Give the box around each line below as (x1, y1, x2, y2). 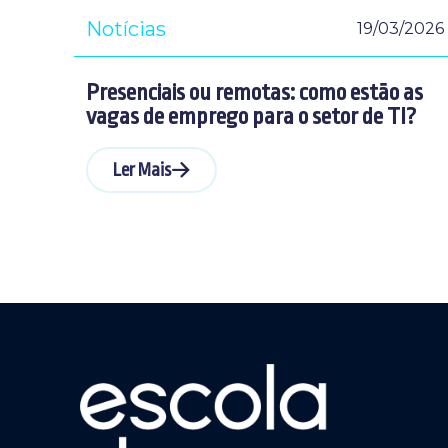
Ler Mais (113, 160, 171, 181)
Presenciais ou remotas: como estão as (86, 80, 423, 107)
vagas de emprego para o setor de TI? (86, 104, 416, 131)
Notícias (86, 17, 166, 42)
